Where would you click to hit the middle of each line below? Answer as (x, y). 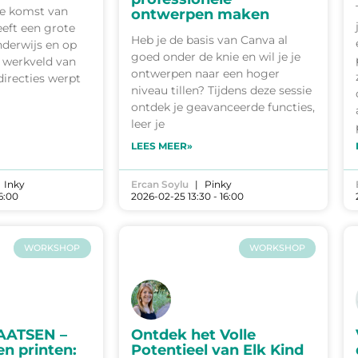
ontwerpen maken (200, 15)
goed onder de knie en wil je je (215, 57)
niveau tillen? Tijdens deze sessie (221, 91)
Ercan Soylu (159, 185)
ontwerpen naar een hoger (205, 74)
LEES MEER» (161, 146)
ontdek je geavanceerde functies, (223, 107)
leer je (147, 124)
